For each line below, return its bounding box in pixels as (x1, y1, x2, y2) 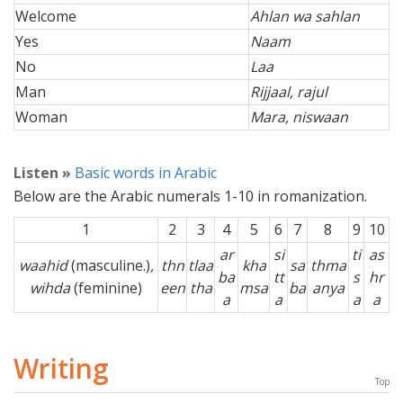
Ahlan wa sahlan (250, 6, 360, 27)
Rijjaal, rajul (250, 82, 327, 103)
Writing (13, 350, 109, 388)
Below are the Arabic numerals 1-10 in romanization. (13, 186, 367, 207)
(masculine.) (70, 255, 150, 276)
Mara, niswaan (250, 107, 348, 128)
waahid (18, 255, 71, 276)
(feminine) (70, 278, 142, 299)
